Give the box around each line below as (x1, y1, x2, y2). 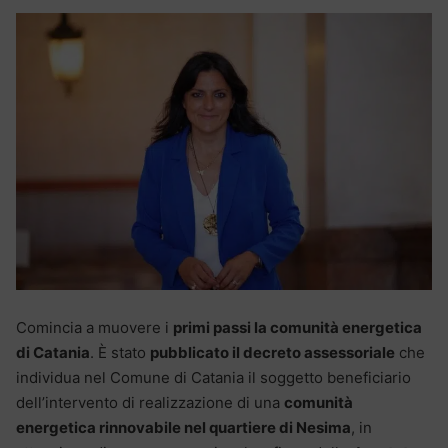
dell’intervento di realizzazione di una (16, 393, 284, 413)
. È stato (90, 343, 150, 363)
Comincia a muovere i (16, 318, 173, 338)
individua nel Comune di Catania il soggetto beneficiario (16, 368, 411, 388)
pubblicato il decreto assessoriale (150, 343, 395, 363)
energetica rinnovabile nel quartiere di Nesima (16, 418, 351, 438)
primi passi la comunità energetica (173, 318, 422, 338)
